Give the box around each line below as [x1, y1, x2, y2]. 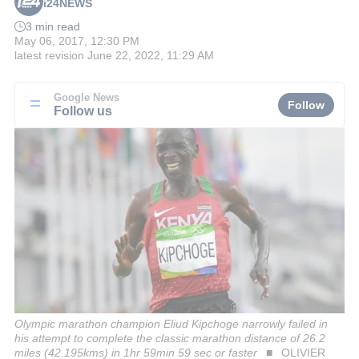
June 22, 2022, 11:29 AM [87, 49, 214, 63]
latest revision [14, 49, 84, 63]
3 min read [26, 20, 80, 34]
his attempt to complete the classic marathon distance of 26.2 [14, 331, 325, 345]
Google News [54, 91, 119, 103]
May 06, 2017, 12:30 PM [14, 34, 139, 48]
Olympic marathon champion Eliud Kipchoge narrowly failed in [14, 317, 328, 330]
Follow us [54, 103, 112, 118]
